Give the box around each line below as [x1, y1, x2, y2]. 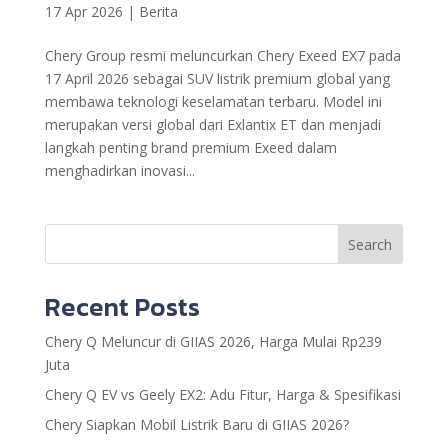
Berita [138, 2, 178, 22]
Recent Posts [44, 287, 200, 327]
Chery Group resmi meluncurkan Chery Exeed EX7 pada [44, 46, 401, 66]
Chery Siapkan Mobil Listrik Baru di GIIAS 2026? [44, 415, 349, 435]
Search [348, 234, 393, 254]
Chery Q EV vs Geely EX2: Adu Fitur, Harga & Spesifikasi [44, 385, 401, 405]
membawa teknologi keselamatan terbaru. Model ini [44, 92, 382, 112]
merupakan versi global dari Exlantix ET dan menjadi [44, 115, 381, 135]
